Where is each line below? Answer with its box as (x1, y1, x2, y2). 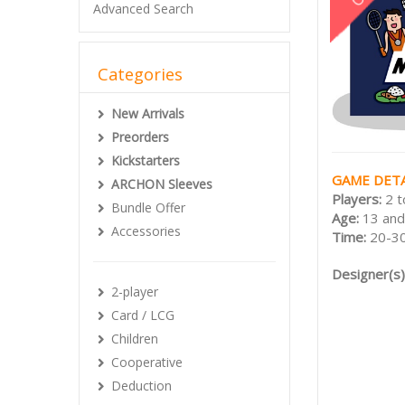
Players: (332, 190, 385, 209)
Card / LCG (111, 306, 174, 324)
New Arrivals (111, 105, 184, 122)
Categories (98, 63, 183, 85)
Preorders (111, 128, 169, 146)
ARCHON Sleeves (111, 175, 212, 193)
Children (111, 330, 158, 347)
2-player (111, 283, 158, 300)
